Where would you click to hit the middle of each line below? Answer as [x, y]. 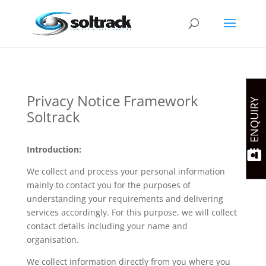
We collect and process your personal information [126, 171]
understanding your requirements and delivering [125, 199]
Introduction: [54, 149]
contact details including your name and [107, 226]
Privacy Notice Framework [112, 101]
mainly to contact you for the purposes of [108, 185]
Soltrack [53, 117]
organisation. [53, 240]
